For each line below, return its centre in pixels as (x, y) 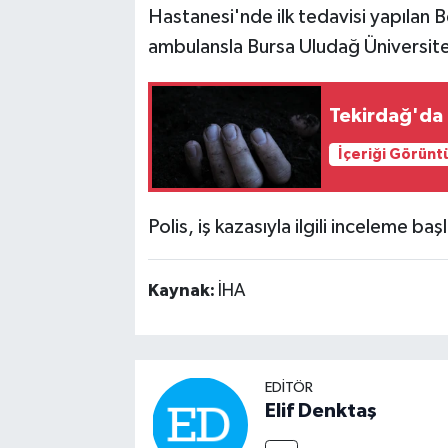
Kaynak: (182, 291)
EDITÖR (288, 388)
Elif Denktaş (320, 411)
